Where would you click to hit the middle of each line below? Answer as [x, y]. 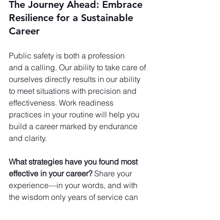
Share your [113, 173]
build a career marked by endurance [74, 126]
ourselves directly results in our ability [76, 79]
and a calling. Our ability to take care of [78, 67]
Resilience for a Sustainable [72, 17]
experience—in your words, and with [74, 185]
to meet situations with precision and [74, 91]
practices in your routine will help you [75, 114]
